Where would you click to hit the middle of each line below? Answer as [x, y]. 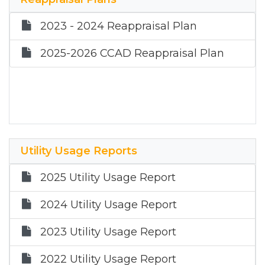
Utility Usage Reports [79, 151]
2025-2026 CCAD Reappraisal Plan [132, 53]
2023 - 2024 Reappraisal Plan [119, 26]
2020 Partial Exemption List [114, 11]
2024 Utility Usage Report [109, 205]
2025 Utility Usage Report [108, 177]
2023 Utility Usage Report [108, 232]
